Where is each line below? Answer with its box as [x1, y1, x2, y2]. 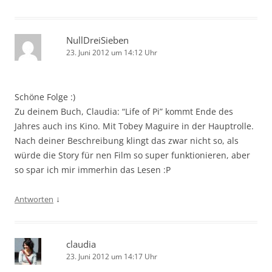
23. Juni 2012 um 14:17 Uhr [66, 251, 157, 262]
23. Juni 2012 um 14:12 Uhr [66, 47, 157, 58]
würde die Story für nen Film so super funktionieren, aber [15, 149, 250, 161]
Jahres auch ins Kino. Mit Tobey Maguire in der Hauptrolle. [15, 120, 254, 132]
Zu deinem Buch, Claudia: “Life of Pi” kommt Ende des [15, 105, 233, 117]
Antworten [15, 193, 53, 205]
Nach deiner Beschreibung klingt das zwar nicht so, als [15, 134, 239, 146]
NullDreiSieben [66, 33, 129, 46]
